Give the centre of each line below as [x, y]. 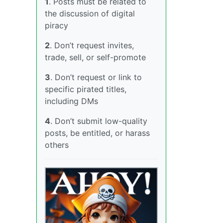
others [57, 145]
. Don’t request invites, [92, 45]
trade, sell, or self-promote [95, 57]
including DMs [71, 101]
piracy [56, 25]
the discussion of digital [90, 13]
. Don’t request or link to [96, 77]
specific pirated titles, [86, 89]
